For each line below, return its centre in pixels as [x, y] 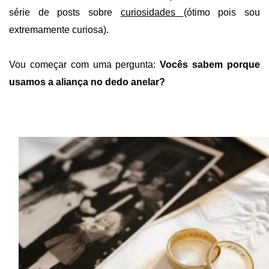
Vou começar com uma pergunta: [85, 65]
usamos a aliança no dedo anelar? [87, 82]
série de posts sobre [65, 13]
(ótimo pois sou [222, 13]
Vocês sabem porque [210, 65]
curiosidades [152, 13]
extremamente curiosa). [59, 30]
